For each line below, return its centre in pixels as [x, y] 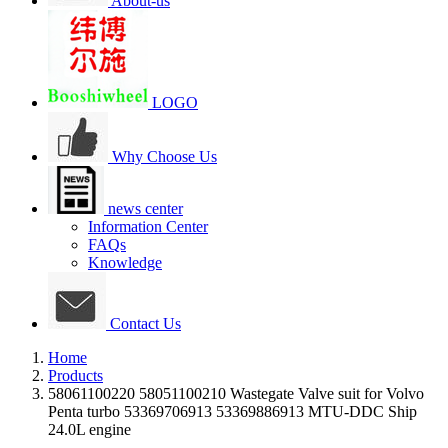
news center [143, 208]
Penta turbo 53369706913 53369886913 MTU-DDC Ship [232, 411]
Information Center [148, 226]
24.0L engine [89, 429]
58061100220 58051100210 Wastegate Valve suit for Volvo [236, 393]
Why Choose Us [162, 156]
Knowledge [125, 262]
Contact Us [143, 323]
